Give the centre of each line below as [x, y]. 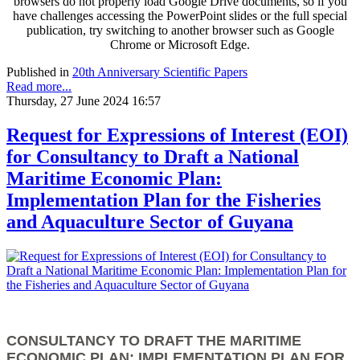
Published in [38, 72]
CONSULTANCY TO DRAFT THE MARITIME [154, 340]
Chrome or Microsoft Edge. [180, 44]
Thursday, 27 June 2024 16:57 [84, 100]
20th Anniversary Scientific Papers [160, 72]
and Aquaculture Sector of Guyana [150, 221]
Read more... [39, 86]
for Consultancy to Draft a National [153, 156]
